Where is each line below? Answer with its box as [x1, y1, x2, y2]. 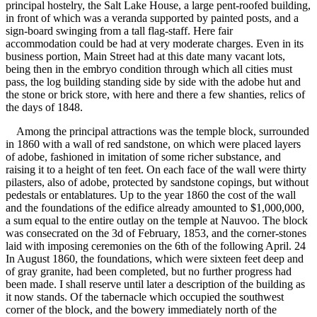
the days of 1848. [6, 101, 83, 114]
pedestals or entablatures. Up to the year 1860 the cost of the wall [6, 189, 296, 202]
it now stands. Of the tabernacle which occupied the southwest [6, 291, 284, 304]
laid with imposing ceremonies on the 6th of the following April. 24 [6, 240, 306, 253]
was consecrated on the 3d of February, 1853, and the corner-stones [6, 227, 306, 240]
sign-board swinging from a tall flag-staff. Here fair [6, 25, 233, 38]
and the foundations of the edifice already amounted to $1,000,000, [6, 202, 304, 214]
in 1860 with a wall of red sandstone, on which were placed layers [6, 138, 301, 151]
